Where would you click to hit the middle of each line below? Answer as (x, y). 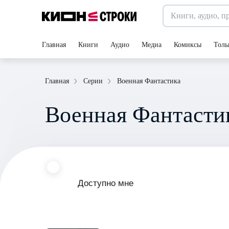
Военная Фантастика (149, 81)
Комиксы (188, 45)
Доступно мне (106, 183)
